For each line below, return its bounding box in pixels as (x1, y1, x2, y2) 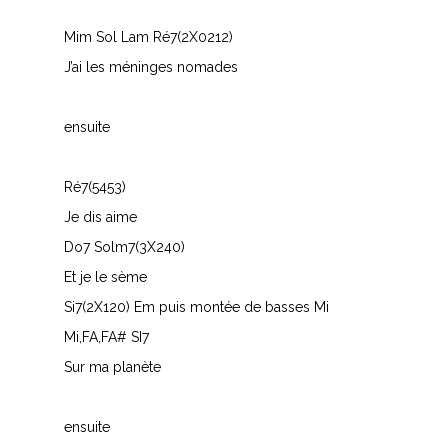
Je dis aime (64, 209, 137, 225)
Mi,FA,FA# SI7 (64, 329, 149, 345)
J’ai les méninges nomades (64, 59, 238, 75)
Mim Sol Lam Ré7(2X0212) (64, 29, 233, 45)
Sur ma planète (64, 359, 161, 375)
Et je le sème (64, 269, 147, 285)
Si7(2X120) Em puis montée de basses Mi (64, 299, 329, 315)
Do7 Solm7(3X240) (64, 239, 185, 255)
